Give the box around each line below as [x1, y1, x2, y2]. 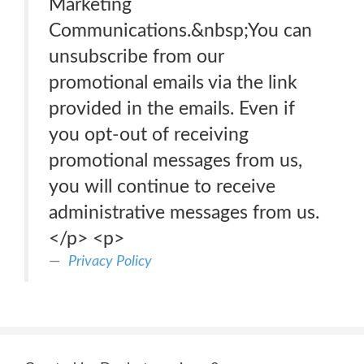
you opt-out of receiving [49, 125, 249, 144]
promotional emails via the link [49, 73, 297, 92]
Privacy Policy [68, 253, 152, 269]
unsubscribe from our [49, 47, 224, 66]
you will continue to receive [49, 177, 275, 196]
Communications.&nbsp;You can [49, 21, 312, 40]
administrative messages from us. [49, 203, 319, 222]
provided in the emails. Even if [49, 99, 295, 118]
